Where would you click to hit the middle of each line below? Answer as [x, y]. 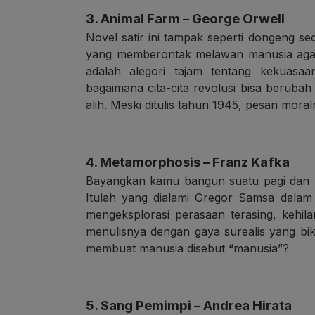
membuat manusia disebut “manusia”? [187, 249]
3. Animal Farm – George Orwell [185, 19]
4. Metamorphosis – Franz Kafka [188, 162]
